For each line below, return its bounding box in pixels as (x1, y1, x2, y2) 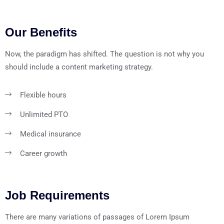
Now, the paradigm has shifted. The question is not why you (5, 49, 204, 58)
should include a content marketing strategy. (5, 62, 153, 71)
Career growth (20, 148, 67, 158)
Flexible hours (20, 90, 66, 99)
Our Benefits (5, 25, 77, 39)
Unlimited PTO (20, 109, 68, 119)
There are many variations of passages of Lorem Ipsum (5, 212, 189, 221)
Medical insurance (20, 129, 81, 138)
